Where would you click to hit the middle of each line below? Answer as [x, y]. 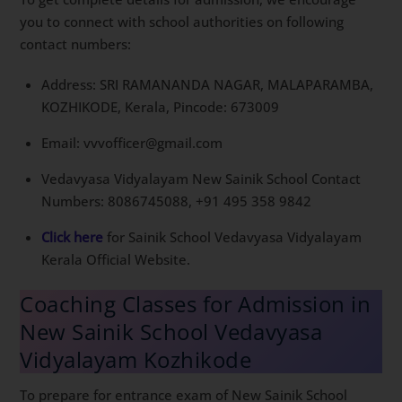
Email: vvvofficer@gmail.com [132, 142]
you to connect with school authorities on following [182, 22]
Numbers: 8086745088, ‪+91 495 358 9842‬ [177, 201]
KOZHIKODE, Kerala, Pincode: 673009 [161, 106]
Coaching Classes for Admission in [196, 303]
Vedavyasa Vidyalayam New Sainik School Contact [201, 178]
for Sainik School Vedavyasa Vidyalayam [233, 236]
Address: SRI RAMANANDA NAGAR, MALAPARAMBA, [208, 84]
